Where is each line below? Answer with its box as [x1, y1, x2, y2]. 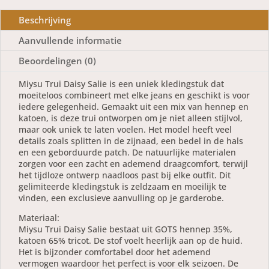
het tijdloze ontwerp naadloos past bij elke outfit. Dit [19, 169, 231, 181]
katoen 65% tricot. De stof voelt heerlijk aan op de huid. [19, 235, 243, 246]
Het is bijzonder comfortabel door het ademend [19, 246, 211, 258]
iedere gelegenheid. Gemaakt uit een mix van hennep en [19, 101, 249, 112]
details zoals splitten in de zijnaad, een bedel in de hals [19, 135, 243, 147]
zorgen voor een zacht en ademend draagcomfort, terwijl [19, 158, 248, 169]
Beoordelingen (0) [19, 55, 96, 67]
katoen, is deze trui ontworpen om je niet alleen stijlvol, [19, 112, 243, 124]
